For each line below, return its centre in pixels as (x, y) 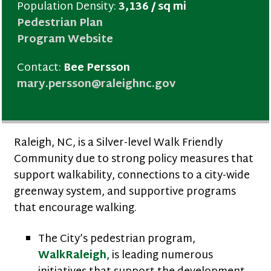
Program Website (65, 40)
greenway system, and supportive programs (125, 192)
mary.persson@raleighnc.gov (96, 84)
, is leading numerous (160, 256)
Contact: (40, 68)
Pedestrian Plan (60, 23)
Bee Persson (97, 68)
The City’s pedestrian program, (117, 239)
